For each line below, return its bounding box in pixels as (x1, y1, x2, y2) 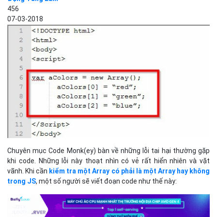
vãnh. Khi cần (7, 167, 49, 175)
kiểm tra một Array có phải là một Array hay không (49, 167, 210, 175)
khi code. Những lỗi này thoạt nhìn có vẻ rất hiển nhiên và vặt (7, 157, 210, 165)
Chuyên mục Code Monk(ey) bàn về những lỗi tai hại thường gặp (7, 147, 210, 155)
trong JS (7, 177, 36, 186)
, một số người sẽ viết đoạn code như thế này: (36, 177, 177, 186)
